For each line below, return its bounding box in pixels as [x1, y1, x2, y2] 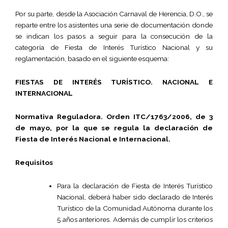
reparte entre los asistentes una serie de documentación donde [15, 20, 213, 29]
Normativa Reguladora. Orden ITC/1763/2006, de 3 [15, 112, 213, 121]
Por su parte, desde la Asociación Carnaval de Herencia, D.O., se [15, 9, 213, 18]
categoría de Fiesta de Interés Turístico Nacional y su [15, 43, 213, 51]
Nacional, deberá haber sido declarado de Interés [57, 192, 213, 201]
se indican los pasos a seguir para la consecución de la [15, 32, 213, 40]
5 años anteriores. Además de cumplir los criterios [57, 215, 213, 223]
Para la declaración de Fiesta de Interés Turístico [57, 181, 213, 190]
